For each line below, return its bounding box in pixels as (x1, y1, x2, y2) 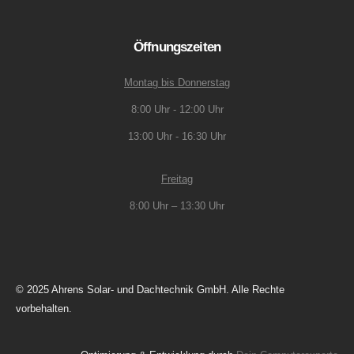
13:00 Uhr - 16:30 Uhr (128, 130, 226, 143)
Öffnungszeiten (133, 40, 221, 55)
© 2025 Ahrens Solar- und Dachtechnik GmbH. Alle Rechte (16, 283, 284, 296)
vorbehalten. (16, 302, 72, 314)
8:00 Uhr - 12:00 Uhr (130, 104, 224, 116)
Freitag (161, 173, 193, 186)
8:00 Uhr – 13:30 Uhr (130, 200, 224, 213)
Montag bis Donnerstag (124, 77, 230, 89)
